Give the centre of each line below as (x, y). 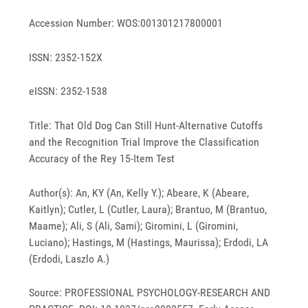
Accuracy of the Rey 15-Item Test (102, 159)
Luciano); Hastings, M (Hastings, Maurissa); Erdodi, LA (149, 242)
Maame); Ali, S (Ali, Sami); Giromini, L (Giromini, (134, 225)
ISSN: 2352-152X (66, 57)
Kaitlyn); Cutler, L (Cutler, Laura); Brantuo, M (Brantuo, (148, 209)
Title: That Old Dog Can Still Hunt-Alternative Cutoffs (146, 126)
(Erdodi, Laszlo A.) (69, 258)
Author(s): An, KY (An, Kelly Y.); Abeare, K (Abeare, (139, 192)
